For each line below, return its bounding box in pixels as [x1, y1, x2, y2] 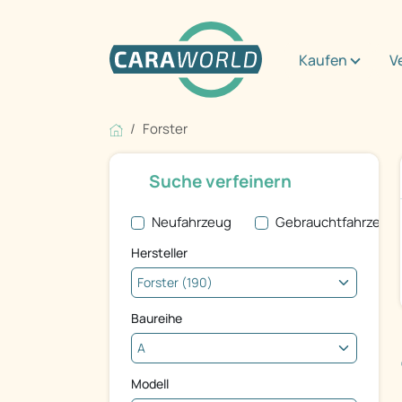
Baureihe [131, 310, 182, 328]
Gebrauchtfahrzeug [275, 213, 397, 232]
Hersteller [131, 244, 188, 262]
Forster [143, 119, 188, 139]
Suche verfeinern [149, 170, 292, 194]
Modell [131, 375, 169, 393]
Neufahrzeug [151, 213, 232, 232]
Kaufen [299, 49, 347, 70]
